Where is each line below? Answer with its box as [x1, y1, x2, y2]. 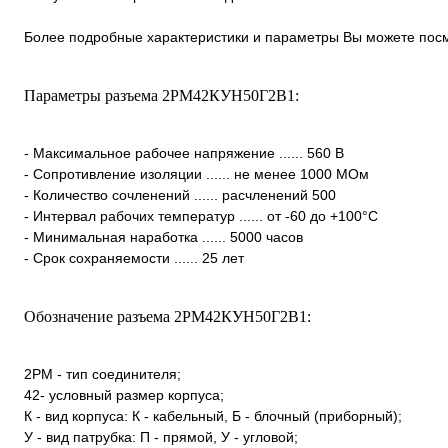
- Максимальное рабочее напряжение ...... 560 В [24, 145, 344, 161]
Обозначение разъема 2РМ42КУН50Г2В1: [24, 308, 311, 325]
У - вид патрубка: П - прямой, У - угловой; [24, 429, 298, 445]
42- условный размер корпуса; [24, 387, 224, 403]
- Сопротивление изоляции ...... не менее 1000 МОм [24, 166, 369, 182]
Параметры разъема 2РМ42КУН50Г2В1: [24, 87, 299, 104]
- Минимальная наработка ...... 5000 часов [24, 229, 303, 245]
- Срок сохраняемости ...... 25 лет [24, 250, 244, 266]
